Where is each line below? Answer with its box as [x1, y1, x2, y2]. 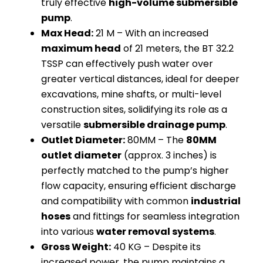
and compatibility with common [41, 194, 191, 208]
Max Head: [41, 26, 93, 40]
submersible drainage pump [83, 117, 225, 131]
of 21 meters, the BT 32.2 [121, 41, 234, 55]
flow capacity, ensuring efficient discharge [41, 178, 236, 193]
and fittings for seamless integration [70, 209, 240, 223]
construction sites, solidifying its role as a [41, 102, 227, 116]
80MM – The [125, 133, 186, 147]
